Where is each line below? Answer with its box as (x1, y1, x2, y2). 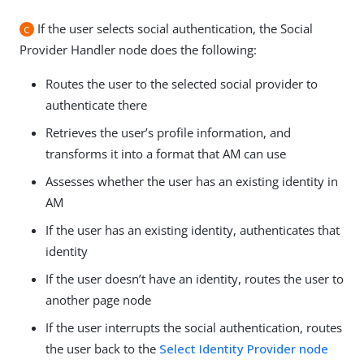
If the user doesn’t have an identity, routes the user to (45, 271, 344, 288)
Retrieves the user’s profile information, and (45, 124, 291, 141)
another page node (45, 292, 151, 309)
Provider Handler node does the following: (19, 41, 257, 58)
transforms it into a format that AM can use (45, 145, 286, 162)
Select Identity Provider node (159, 340, 328, 357)
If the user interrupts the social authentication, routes (45, 319, 342, 336)
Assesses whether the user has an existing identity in (45, 173, 338, 190)
